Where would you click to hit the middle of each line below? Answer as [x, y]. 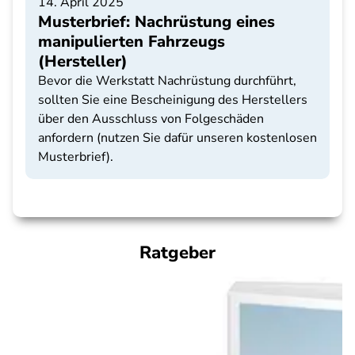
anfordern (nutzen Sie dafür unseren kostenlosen [177, 138]
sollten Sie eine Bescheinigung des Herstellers [173, 100]
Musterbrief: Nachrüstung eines [157, 22]
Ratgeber [177, 253]
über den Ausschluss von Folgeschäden [151, 119]
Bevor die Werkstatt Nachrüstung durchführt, [167, 81]
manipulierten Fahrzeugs [132, 42]
